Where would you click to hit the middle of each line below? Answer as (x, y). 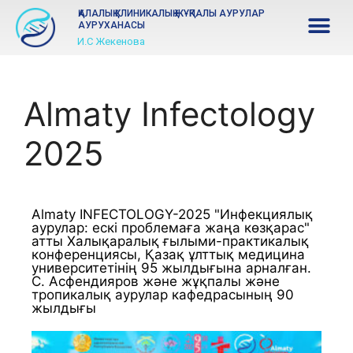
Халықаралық (113, 241)
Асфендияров (94, 281)
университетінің (84, 268)
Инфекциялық (266, 214)
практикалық (266, 241)
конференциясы (84, 255)
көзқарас (274, 228)
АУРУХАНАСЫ (112, 25)
